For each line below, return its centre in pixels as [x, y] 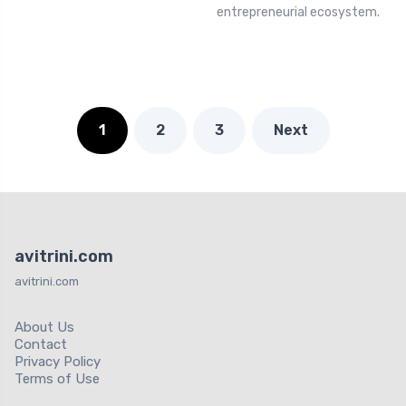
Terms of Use [57, 379]
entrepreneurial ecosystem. [298, 13]
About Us [44, 328]
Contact [41, 345]
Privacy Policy [58, 362]
